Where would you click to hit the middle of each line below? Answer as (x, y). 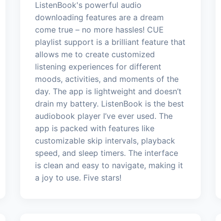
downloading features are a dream (99, 17)
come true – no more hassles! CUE (99, 29)
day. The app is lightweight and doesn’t (108, 91)
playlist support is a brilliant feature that (110, 42)
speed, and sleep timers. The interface (106, 153)
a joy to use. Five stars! (78, 177)
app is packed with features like (94, 128)
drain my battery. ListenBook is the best (109, 103)
